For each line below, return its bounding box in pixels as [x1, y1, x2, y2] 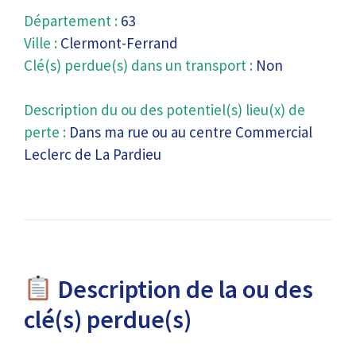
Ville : [24, 33, 57, 52]
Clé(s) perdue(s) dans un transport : [24, 56, 253, 75]
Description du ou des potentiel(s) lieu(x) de [24, 100, 305, 119]
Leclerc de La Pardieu [24, 145, 161, 164]
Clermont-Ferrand [57, 33, 178, 52]
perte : [24, 122, 66, 141]
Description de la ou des [52, 273, 314, 305]
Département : [24, 11, 118, 30]
